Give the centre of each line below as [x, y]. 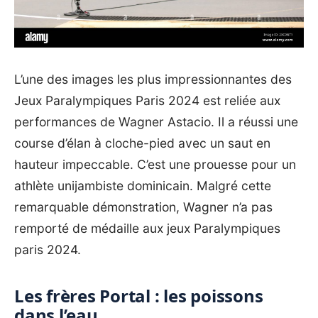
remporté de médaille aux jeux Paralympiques [147, 228]
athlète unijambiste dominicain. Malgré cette [143, 185]
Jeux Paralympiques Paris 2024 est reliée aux [147, 100]
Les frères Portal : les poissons [139, 295]
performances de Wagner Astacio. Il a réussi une [156, 121]
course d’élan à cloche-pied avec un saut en [142, 143]
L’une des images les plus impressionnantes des [153, 79]
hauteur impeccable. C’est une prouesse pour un [155, 164]
